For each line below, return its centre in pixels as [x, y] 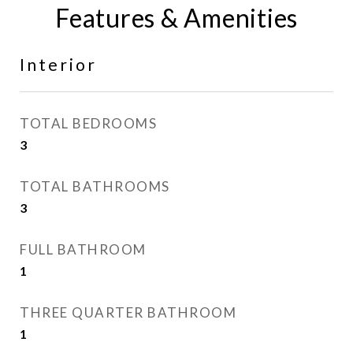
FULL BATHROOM [83, 249]
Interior [58, 64]
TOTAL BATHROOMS [95, 186]
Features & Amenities [176, 18]
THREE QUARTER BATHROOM [128, 312]
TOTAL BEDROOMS [88, 123]
